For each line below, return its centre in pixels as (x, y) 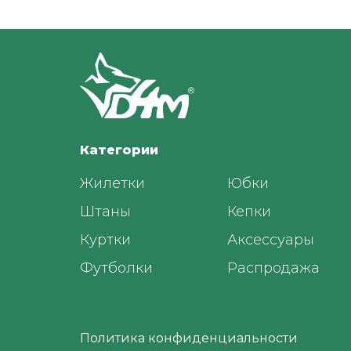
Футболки (116, 268)
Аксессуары (271, 239)
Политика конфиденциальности (189, 338)
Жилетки (112, 183)
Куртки (105, 239)
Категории (119, 150)
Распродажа (273, 268)
